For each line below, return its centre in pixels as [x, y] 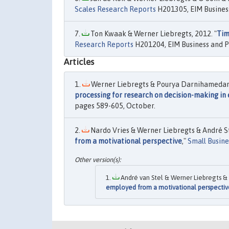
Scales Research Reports [115, 9]
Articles [79, 62]
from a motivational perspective [128, 141]
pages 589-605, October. [115, 106]
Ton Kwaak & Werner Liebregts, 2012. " [153, 34]
